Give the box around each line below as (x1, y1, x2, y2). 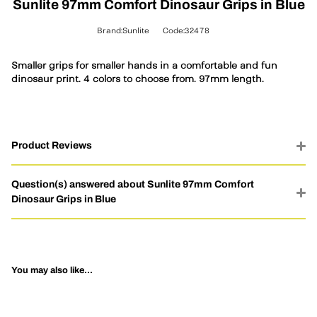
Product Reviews (11, 137, 92, 153)
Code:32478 (162, 25, 209, 36)
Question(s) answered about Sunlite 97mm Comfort (11, 175, 254, 192)
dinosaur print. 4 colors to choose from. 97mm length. (11, 73, 264, 86)
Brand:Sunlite (96, 25, 149, 36)
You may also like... (11, 263, 93, 277)
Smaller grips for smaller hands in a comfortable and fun (11, 59, 277, 72)
